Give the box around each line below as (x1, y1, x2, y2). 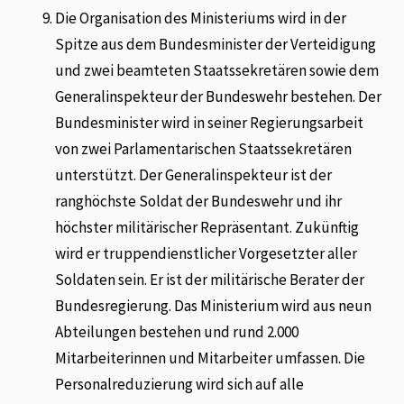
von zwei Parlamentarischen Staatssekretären (55, 138, 353, 159)
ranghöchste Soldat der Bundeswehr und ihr (55, 190, 343, 211)
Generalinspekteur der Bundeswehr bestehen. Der (55, 86, 382, 106)
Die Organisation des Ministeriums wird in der (55, 7, 347, 28)
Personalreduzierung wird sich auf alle (55, 373, 305, 394)
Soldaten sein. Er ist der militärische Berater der (55, 269, 365, 289)
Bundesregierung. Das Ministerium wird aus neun (55, 295, 372, 316)
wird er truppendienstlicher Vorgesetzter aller (55, 243, 358, 263)
